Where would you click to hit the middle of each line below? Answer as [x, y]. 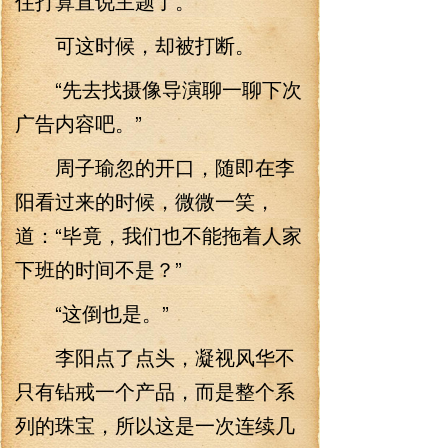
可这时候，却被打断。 [135, 44]
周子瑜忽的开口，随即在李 [155, 166]
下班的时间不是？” [98, 268]
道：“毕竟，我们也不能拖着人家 [158, 234]
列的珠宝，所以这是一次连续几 [155, 424]
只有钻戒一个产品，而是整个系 [155, 390]
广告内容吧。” [78, 122]
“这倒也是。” [92, 312]
